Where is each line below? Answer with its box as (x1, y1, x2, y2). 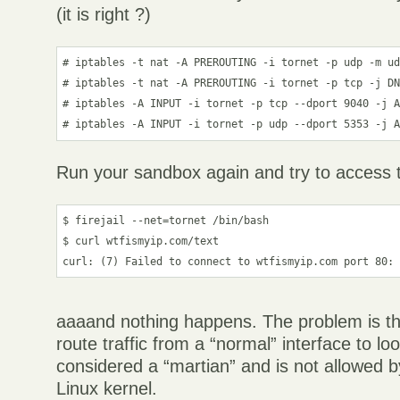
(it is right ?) (56, 4, 152, 25)
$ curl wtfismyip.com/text (62, 234, 220, 247)
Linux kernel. (56, 378, 158, 398)
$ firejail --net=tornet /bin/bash (62, 213, 270, 227)
